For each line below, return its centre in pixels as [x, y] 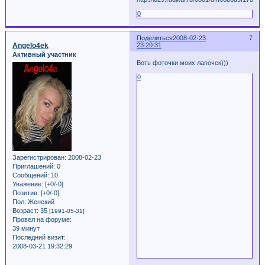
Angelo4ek [30, 46]
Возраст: [25, 210]
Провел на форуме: [42, 219]
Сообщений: [30, 175]
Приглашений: [33, 166]
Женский [40, 201]
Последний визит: [39, 237]
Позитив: [25, 193]
